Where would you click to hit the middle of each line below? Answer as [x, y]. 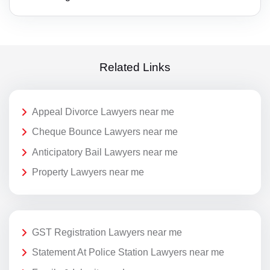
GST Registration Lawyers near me [107, 232]
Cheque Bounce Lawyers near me [105, 132]
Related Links [135, 67]
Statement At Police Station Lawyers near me [128, 253]
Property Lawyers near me [88, 172]
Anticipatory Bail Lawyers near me [105, 152]
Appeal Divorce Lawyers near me [103, 111]
